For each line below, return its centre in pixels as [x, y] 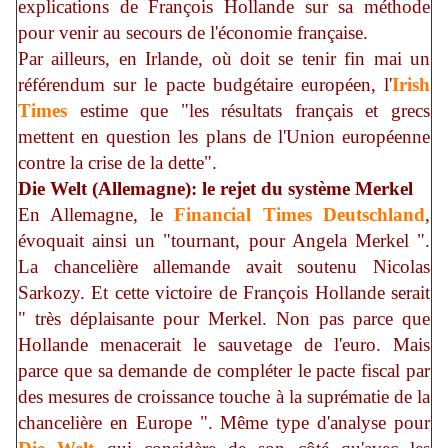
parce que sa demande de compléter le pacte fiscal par [224, 371]
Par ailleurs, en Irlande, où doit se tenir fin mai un [224, 59]
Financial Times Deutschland [300, 215]
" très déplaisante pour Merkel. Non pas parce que [224, 319]
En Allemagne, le [96, 215]
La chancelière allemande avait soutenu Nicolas [224, 267]
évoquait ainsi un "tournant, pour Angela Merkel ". [224, 241]
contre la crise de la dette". [117, 163]
